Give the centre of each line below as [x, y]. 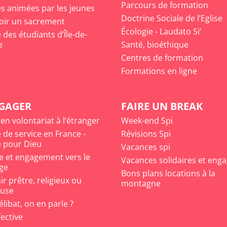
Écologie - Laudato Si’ [161, 32]
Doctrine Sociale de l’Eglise [172, 18]
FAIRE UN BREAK [162, 106]
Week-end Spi [147, 121]
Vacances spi [146, 147]
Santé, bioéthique [155, 45]
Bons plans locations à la [168, 174]
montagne [141, 184]
